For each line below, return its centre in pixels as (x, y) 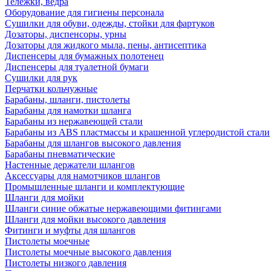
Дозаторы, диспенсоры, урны (66, 34)
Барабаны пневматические (60, 154)
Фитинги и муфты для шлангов (70, 230)
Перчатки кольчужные (51, 89)
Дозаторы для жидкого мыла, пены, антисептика (106, 45)
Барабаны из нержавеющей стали (74, 122)
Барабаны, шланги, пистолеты (67, 100)
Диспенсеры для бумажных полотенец (84, 56)
